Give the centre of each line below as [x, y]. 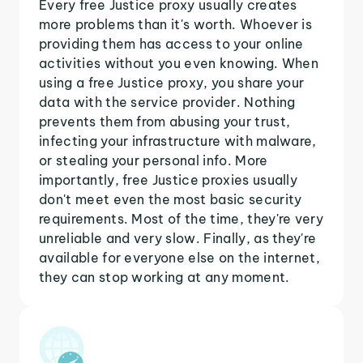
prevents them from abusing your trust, [165, 121]
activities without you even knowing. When [179, 63]
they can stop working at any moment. [164, 277]
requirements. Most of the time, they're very [181, 218]
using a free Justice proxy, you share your [172, 82]
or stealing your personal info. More [154, 160]
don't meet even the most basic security [171, 199]
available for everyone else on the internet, [180, 257]
